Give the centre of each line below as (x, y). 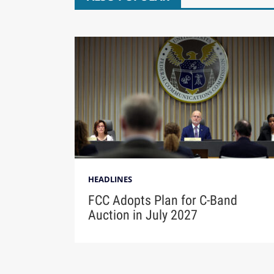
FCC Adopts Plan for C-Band (162, 201)
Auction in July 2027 (143, 215)
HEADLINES (110, 180)
